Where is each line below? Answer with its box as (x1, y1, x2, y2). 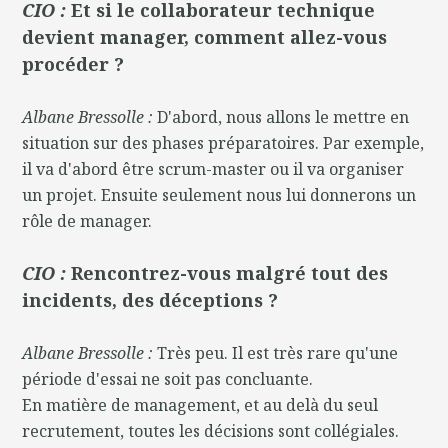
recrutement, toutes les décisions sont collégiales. (22, 419, 400, 442)
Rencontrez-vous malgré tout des (71, 260, 389, 285)
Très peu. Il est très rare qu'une (157, 341, 399, 364)
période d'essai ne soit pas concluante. (22, 367, 314, 390)
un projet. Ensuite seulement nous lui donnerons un (22, 183, 417, 206)
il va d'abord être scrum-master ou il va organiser (22, 157, 405, 180)
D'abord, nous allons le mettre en (157, 105, 410, 128)
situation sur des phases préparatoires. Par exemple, (22, 131, 425, 154)
